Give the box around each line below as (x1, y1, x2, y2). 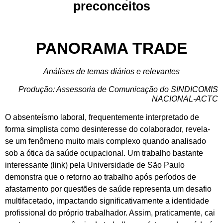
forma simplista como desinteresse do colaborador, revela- (5, 125, 210, 134)
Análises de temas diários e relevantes (43, 67, 180, 76)
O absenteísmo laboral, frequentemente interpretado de (5, 113, 199, 122)
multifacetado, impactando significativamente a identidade (5, 197, 209, 206)
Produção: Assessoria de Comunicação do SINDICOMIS (18, 85, 218, 94)
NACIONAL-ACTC (152, 95, 218, 104)
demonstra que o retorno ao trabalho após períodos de (5, 173, 196, 182)
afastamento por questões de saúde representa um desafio (5, 185, 212, 194)
